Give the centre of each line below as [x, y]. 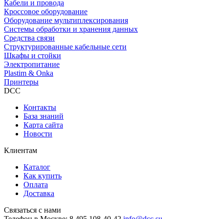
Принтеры [21, 82]
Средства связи [29, 38]
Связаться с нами [33, 210]
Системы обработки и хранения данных [71, 29]
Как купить [43, 175]
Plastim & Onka [29, 73]
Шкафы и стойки [33, 55]
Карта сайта [43, 125]
